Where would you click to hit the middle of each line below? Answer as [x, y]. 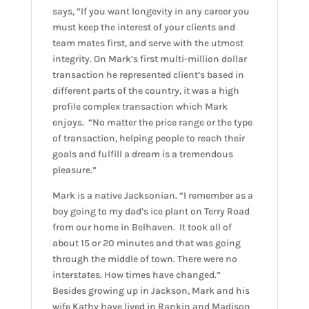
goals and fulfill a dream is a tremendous [142, 154]
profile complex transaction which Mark [140, 107]
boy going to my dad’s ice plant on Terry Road [151, 212]
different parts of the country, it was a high [146, 91]
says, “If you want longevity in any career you [151, 12]
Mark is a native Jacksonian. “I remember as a [152, 196]
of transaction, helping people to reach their [148, 139]
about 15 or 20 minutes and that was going [146, 243]
